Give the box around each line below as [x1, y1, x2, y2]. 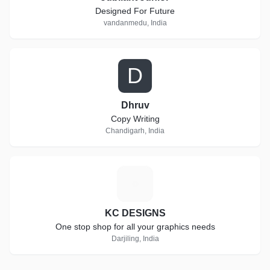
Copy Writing [110, 114, 160, 124]
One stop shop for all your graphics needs [55, 222, 215, 231]
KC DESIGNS [104, 208, 166, 218]
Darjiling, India [111, 234, 159, 243]
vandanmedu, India [103, 19, 167, 27]
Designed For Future [95, 6, 175, 16]
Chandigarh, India [105, 127, 165, 135]
